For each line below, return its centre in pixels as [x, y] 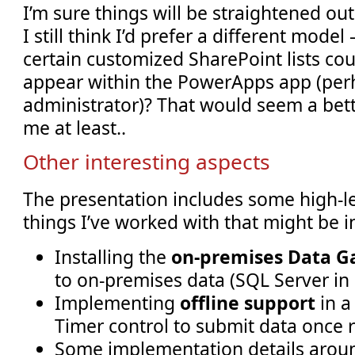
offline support [248, 302]
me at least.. [77, 127]
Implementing [118, 302]
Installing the [113, 256]
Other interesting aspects [147, 162]
